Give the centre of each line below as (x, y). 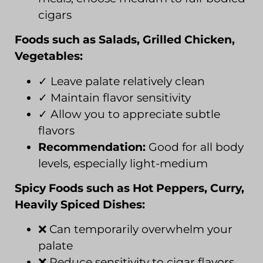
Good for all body (195, 147)
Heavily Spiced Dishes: (80, 204)
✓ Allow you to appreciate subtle (129, 114)
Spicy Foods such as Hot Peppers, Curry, (129, 188)
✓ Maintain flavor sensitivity (114, 97)
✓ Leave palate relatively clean (122, 81)
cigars (55, 15)
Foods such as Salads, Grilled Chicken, (125, 40)
